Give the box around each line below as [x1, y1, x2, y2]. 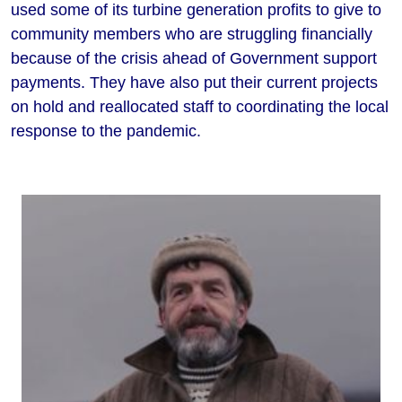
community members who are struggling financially [11, 25, 372, 44]
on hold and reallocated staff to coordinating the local [11, 98, 389, 117]
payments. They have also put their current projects [11, 74, 378, 92]
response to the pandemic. [11, 122, 201, 141]
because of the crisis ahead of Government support [11, 49, 377, 68]
